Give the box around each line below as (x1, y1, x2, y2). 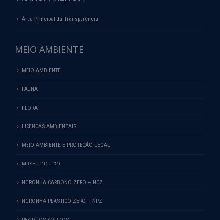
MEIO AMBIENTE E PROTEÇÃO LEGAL (22, 141, 110, 148)
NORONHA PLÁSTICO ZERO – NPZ (22, 197, 102, 204)
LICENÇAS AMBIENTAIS (22, 122, 76, 130)
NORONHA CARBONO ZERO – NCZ (22, 178, 103, 186)
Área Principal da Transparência (22, 15, 98, 23)
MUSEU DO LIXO (22, 160, 60, 167)
